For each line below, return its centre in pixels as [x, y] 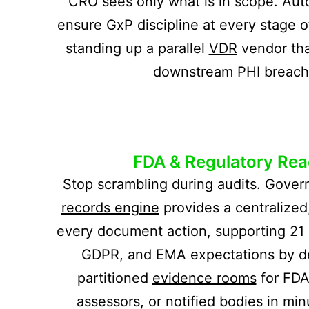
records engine [110, 207]
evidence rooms [204, 278]
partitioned [114, 278]
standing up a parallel [137, 48]
